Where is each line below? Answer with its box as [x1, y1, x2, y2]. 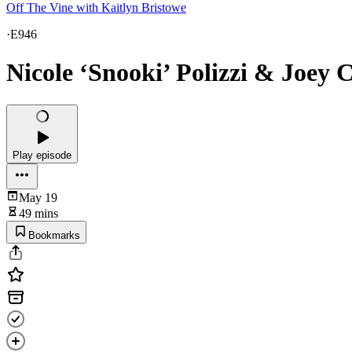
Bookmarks [28, 229, 80, 241]
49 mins [19, 206, 58, 220]
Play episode [13, 148, 71, 161]
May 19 [19, 190, 57, 204]
